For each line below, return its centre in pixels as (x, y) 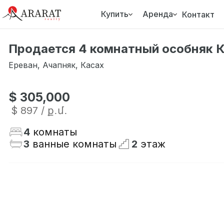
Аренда (158, 14)
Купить (115, 14)
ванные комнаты (74, 144)
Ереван (23, 65)
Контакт (198, 14)
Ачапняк (59, 65)
